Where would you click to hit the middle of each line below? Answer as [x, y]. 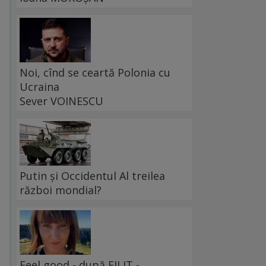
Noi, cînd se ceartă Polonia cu [95, 73]
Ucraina [39, 87]
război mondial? [61, 190]
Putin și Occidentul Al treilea [92, 176]
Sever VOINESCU [61, 101]
